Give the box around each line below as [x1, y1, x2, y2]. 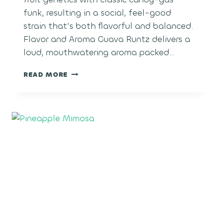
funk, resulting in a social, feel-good [23, 7, 171, 19]
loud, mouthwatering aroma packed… [23, 47, 174, 59]
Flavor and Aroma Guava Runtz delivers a [23, 34, 190, 45]
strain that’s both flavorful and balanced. [23, 21, 193, 32]
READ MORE [23, 70, 68, 79]
